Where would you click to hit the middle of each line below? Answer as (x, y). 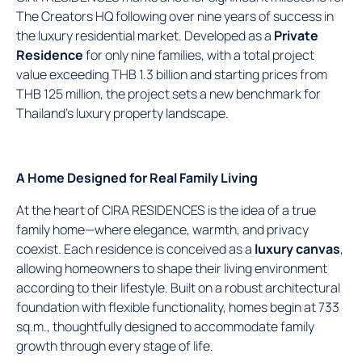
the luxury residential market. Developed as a (145, 35)
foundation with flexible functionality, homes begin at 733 (178, 307)
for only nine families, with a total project (199, 55)
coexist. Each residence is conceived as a (135, 248)
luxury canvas (297, 248)
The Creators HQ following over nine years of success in (175, 16)
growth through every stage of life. (115, 345)
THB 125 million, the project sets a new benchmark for (168, 93)
